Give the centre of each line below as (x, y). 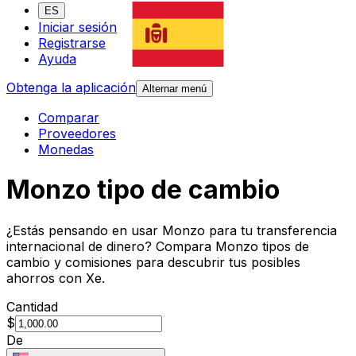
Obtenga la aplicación (71, 88)
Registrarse (72, 43)
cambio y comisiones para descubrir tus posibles (153, 262)
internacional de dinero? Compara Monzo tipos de (158, 246)
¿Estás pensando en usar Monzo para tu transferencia (172, 230)
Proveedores (77, 134)
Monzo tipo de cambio (143, 190)
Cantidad (32, 306)
